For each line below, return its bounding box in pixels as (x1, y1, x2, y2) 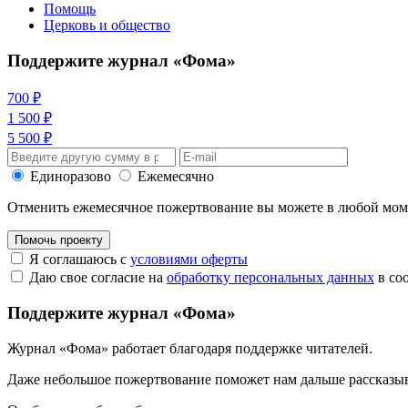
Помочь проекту (15, 233, 103, 248)
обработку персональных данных (167, 270, 374, 286)
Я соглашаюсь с (29, 251, 130, 268)
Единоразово (30, 168, 111, 185)
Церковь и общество (44, 16, 170, 33)
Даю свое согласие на (29, 270, 167, 286)
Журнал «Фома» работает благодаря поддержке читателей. (7, 340, 372, 356)
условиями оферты (130, 251, 248, 268)
